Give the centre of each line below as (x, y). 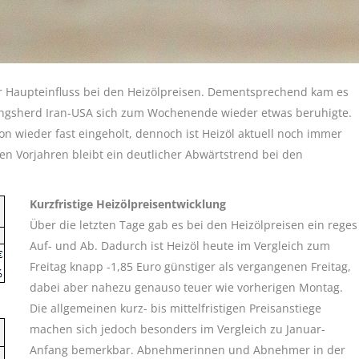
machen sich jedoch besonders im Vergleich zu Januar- (177, 329)
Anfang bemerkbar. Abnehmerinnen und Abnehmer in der (188, 350)
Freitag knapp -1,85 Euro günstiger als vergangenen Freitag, (190, 266)
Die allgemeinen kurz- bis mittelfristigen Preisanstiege (175, 308)
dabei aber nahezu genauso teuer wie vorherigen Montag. (186, 287)
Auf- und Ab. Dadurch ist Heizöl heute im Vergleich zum (180, 246)
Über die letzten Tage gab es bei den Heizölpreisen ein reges (194, 225)
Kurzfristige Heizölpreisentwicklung (128, 204)
